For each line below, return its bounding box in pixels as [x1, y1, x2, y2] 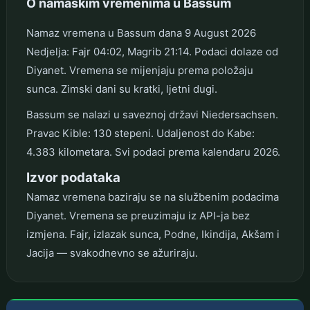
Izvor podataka [26, 169, 120, 185]
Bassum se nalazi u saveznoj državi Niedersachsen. [26, 107, 278, 121]
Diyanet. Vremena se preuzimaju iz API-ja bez [26, 208, 250, 222]
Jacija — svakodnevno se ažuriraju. [26, 246, 198, 259]
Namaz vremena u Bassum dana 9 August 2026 [26, 26, 256, 39]
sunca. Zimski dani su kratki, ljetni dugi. [26, 82, 217, 95]
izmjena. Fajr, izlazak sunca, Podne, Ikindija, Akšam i [26, 227, 280, 241]
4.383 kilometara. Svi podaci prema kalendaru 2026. [26, 145, 280, 158]
